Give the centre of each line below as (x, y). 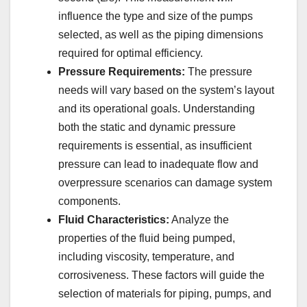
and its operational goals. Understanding (157, 108)
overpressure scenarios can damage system (165, 182)
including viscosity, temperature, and (146, 256)
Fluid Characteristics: (114, 219)
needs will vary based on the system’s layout (166, 90)
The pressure (219, 71)
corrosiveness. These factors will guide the (161, 275)
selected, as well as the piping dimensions (161, 34)
